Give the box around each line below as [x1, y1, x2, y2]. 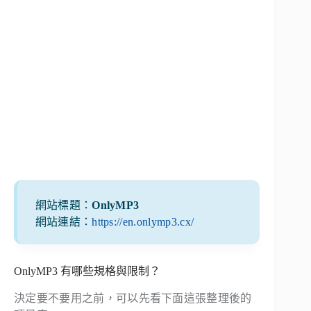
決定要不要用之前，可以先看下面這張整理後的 [14, 292, 252, 304]
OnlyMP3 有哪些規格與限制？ [14, 265, 160, 278]
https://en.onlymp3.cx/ [92, 215, 194, 228]
